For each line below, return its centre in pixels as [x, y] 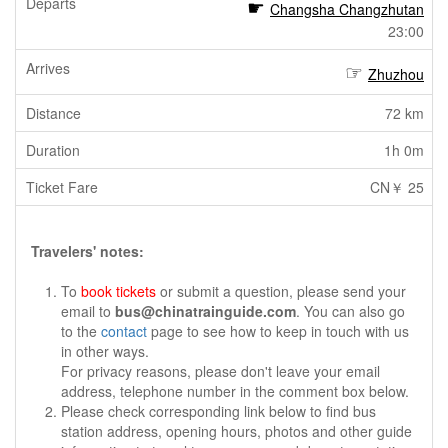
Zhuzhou [396, 74]
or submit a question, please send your [281, 291]
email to [88, 311]
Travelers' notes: [87, 251]
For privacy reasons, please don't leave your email [220, 371]
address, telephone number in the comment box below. [235, 391]
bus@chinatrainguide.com [205, 311]
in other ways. [105, 351]
